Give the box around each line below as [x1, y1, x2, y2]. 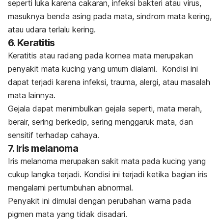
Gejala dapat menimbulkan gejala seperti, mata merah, [8, 103, 202, 113]
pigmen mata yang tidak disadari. [8, 209, 127, 219]
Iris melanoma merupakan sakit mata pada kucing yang [8, 156, 206, 166]
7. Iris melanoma [8, 142, 78, 154]
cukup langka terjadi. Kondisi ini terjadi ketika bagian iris [8, 169, 207, 179]
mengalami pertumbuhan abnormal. [8, 182, 133, 192]
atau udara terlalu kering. [8, 24, 96, 34]
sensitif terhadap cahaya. [8, 130, 99, 140]
